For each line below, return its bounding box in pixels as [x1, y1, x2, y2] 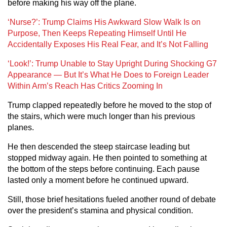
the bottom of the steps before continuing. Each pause [8, 165, 200, 173]
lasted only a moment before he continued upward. [8, 176, 188, 184]
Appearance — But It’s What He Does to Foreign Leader [8, 70, 209, 79]
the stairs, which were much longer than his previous [8, 112, 195, 121]
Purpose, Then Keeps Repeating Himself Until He [8, 29, 186, 37]
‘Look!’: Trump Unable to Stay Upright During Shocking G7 [8, 59, 217, 68]
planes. [8, 123, 34, 132]
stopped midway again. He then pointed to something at [8, 154, 207, 162]
